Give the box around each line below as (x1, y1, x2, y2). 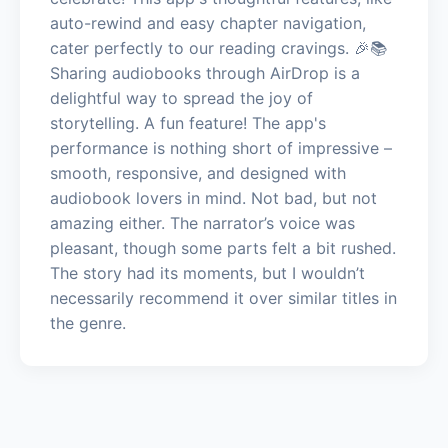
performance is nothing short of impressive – (50, 137, 392, 158)
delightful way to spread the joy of (50, 87, 313, 108)
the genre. (50, 312, 126, 333)
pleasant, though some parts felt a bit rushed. (50, 237, 396, 258)
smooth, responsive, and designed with (50, 162, 346, 183)
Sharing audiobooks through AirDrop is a (50, 62, 360, 83)
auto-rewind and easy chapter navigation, (50, 12, 366, 33)
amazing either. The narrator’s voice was (50, 212, 355, 233)
